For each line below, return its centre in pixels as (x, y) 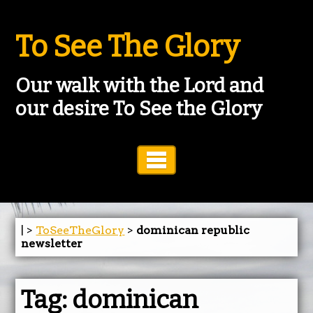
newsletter (52, 244)
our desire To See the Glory (139, 109)
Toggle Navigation (234, 160)
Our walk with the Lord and (140, 86)
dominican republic (193, 231)
